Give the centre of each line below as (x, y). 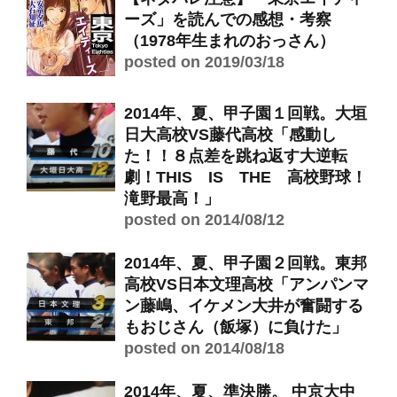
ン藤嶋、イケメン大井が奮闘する (244, 306)
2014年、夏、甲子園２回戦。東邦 (245, 263)
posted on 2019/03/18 (204, 62)
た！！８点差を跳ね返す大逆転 (236, 156)
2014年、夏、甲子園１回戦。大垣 (245, 113)
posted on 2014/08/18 (204, 348)
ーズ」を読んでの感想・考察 (228, 19)
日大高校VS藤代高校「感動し (230, 135)
